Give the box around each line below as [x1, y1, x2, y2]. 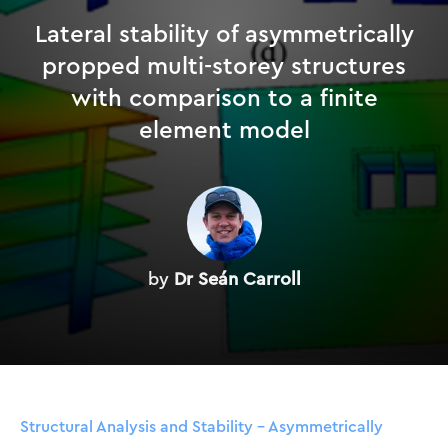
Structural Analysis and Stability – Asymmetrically [20, 415, 383, 438]
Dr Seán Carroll [173, 266, 301, 292]
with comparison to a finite [70, 81, 378, 115]
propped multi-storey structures [42, 49, 406, 83]
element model [138, 113, 310, 147]
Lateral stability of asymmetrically [34, 17, 414, 51]
